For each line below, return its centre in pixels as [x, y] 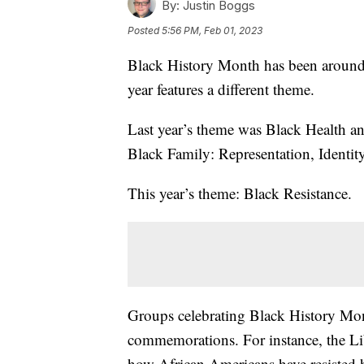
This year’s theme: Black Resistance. [240, 193]
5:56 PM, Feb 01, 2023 [212, 31]
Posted [145, 31]
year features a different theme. [221, 89]
